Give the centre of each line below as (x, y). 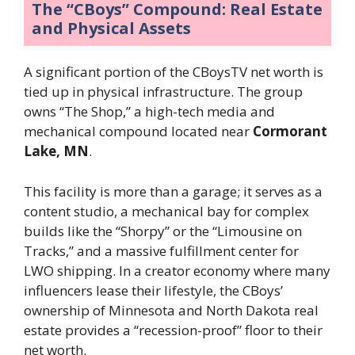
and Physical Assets (111, 29)
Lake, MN (56, 151)
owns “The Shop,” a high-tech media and (149, 112)
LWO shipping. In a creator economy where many (177, 270)
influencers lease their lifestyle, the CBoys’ (153, 290)
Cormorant (290, 132)
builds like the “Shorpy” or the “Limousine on (163, 231)
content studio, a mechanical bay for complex (166, 211)
